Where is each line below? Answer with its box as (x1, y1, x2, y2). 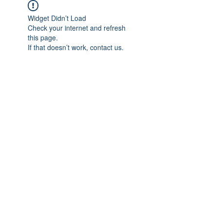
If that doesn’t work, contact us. (28, 42, 124, 52)
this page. (28, 33, 58, 42)
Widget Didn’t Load (28, 13, 86, 23)
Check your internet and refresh (28, 23, 126, 33)
